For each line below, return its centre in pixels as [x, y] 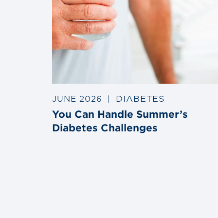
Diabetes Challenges [105, 127]
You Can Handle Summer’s [120, 114]
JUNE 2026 [77, 98]
